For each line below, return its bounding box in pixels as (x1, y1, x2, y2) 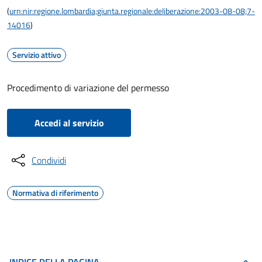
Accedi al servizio (34, 116, 104, 130)
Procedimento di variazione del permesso (7, 81, 169, 95)
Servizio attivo (12, 49, 61, 61)
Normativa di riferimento (12, 187, 98, 199)
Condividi (32, 153, 66, 167)
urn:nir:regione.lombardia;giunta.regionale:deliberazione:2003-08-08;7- (9, 5, 255, 17)
